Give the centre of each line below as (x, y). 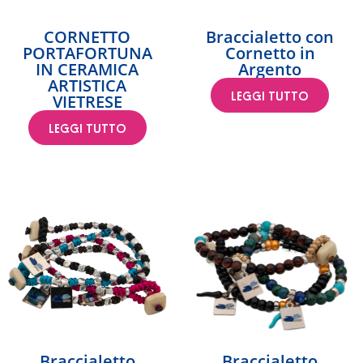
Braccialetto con (270, 37)
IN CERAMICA (88, 70)
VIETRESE (87, 102)
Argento (270, 70)
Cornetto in (270, 53)
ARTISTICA (88, 86)
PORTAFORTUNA (87, 53)
